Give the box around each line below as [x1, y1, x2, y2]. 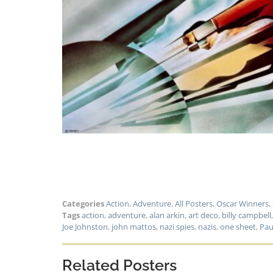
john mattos [112, 221, 156, 232]
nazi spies [160, 221, 194, 232]
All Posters [175, 197, 213, 209]
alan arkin [149, 209, 185, 221]
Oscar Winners [216, 197, 269, 209]
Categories [62, 197, 104, 209]
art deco [188, 209, 218, 221]
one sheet [220, 221, 256, 232]
